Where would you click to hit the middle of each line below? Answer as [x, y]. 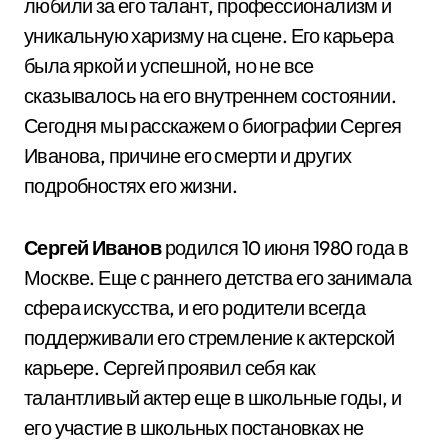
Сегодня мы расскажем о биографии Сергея [213, 125]
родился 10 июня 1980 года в [285, 247]
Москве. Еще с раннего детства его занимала [218, 277]
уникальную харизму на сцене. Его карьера [208, 35]
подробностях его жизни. [131, 185]
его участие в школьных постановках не [194, 427]
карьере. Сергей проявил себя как [170, 367]
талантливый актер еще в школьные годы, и [212, 397]
